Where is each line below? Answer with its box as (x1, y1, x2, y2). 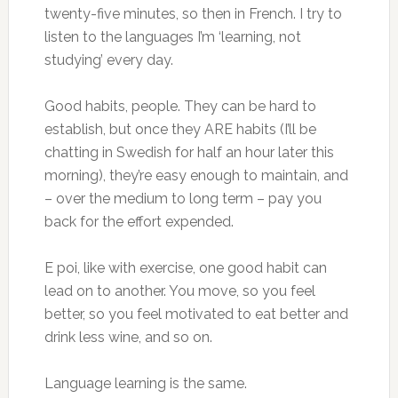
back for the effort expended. (44, 213, 234, 230)
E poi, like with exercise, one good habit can (44, 259, 327, 276)
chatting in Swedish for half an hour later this (44, 144, 334, 161)
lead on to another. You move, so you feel (44, 283, 315, 299)
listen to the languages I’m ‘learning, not (44, 28, 301, 45)
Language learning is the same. (44, 375, 247, 392)
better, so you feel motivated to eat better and (44, 306, 348, 322)
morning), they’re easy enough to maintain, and (44, 167, 348, 184)
